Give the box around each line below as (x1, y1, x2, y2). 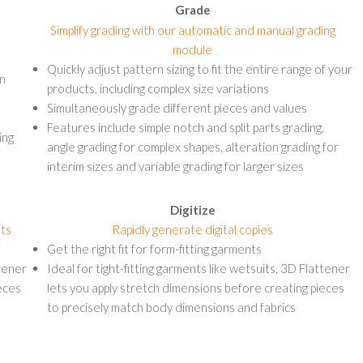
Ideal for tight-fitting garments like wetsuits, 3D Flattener (47, 261, 350, 275)
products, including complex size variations (47, 81, 269, 96)
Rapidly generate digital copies (112, 222, 273, 237)
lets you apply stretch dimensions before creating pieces (47, 280, 344, 295)
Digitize (169, 203, 216, 217)
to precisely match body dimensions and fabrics (47, 300, 296, 314)
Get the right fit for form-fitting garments (47, 241, 262, 256)
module (173, 42, 212, 57)
